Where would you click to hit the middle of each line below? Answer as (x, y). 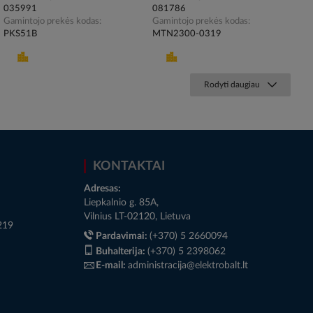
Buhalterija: (122, 252)
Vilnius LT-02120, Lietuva (137, 217)
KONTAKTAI (129, 167)
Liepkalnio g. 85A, (121, 203)
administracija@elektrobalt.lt (188, 266)
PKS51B (20, 34)
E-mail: (112, 266)
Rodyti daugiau (232, 85)
